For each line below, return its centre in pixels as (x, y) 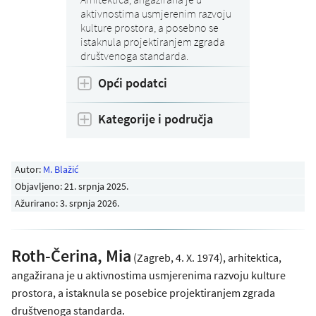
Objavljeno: (40, 186)
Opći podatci (133, 83)
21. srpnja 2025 (96, 186)
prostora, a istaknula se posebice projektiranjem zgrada (143, 292)
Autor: (29, 169)
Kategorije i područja (156, 119)
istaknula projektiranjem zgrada (153, 42)
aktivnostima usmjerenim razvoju (156, 14)
